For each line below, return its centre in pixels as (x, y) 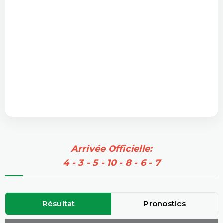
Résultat (58, 203)
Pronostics (165, 203)
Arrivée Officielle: (111, 149)
